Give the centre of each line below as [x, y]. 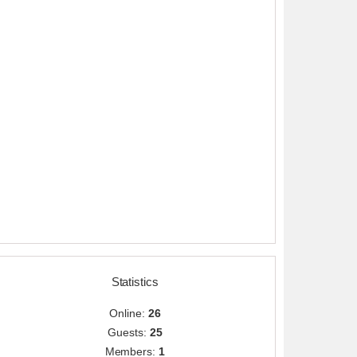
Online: [129, 313]
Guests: [129, 332]
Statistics [135, 282]
